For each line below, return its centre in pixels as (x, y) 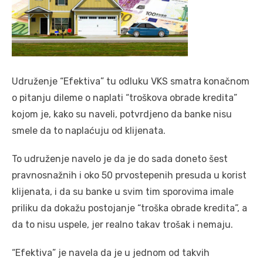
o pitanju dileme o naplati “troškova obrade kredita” (124, 97)
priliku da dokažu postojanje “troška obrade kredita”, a (129, 208)
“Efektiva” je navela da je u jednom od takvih (111, 252)
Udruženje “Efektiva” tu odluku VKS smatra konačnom (131, 81)
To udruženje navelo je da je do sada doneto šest (120, 159)
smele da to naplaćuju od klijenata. (89, 130)
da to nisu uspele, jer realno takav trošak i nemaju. (122, 224)
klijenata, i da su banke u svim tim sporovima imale (123, 191)
